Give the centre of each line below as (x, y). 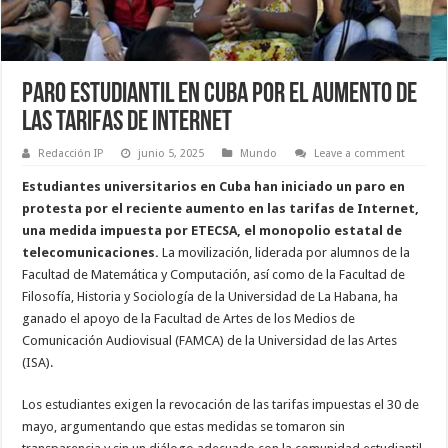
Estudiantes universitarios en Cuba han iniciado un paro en (214, 186)
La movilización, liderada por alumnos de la (285, 252)
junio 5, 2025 (171, 153)
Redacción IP (71, 153)
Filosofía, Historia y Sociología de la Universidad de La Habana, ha (210, 296)
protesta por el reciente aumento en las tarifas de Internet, (221, 208)
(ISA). (38, 362)
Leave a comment (360, 153)
